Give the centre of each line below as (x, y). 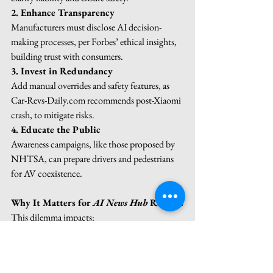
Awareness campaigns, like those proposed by (94, 144)
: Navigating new (142, 261)
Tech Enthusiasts (65, 232)
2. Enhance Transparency (63, 12)
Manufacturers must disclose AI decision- (86, 27)
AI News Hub (120, 202)
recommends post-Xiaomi (134, 100)
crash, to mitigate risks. (53, 115)
